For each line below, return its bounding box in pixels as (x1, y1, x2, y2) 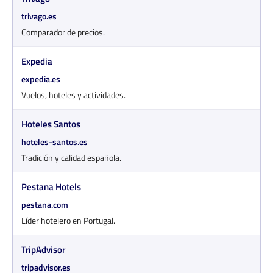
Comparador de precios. (21, 25, 105, 38)
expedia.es (21, 72, 60, 85)
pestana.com (21, 197, 68, 211)
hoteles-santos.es (21, 135, 88, 148)
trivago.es (21, 9, 57, 23)
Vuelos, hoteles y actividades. (21, 88, 126, 101)
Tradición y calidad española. (21, 151, 121, 164)
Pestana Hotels (21, 179, 81, 194)
